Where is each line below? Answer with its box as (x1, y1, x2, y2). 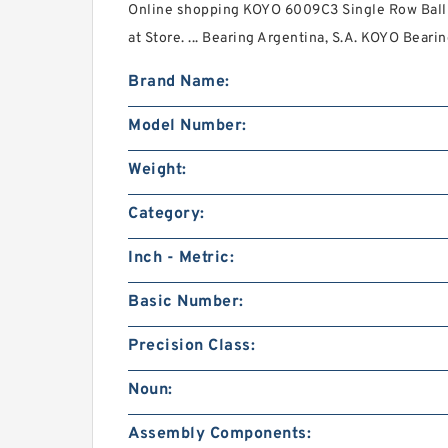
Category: (128, 204, 205, 224)
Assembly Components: (128, 424, 311, 444)
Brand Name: (128, 72, 230, 92)
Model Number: (128, 116, 247, 136)
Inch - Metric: (128, 248, 234, 268)
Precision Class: (128, 336, 255, 356)
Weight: (128, 160, 187, 180)
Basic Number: (128, 292, 244, 312)
